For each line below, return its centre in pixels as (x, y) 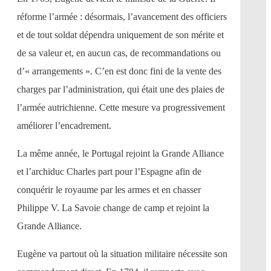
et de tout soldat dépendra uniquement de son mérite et (120, 34)
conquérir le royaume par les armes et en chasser (109, 189)
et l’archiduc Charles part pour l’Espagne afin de (109, 171)
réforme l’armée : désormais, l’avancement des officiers (122, 16)
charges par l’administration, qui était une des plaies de (121, 89)
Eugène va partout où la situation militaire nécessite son (122, 253)
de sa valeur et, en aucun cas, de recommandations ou (119, 53)
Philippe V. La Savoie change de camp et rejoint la (113, 207)
